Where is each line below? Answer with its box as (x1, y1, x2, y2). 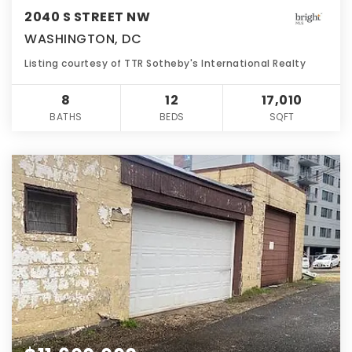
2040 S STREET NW (24, 8, 150, 27)
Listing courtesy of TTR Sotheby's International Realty (24, 57, 306, 71)
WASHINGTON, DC (24, 30, 141, 49)
